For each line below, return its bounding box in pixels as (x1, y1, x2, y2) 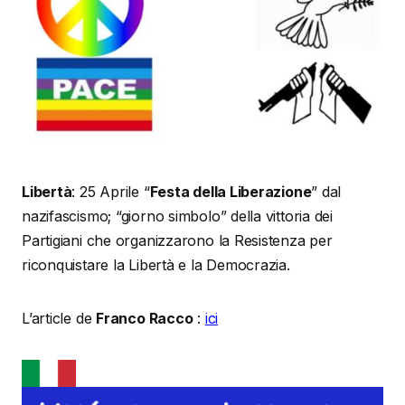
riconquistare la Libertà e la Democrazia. (22, 255, 290, 274)
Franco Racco (96, 308, 193, 327)
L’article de (22, 308, 97, 327)
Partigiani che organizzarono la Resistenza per (22, 231, 333, 250)
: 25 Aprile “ (71, 182, 150, 201)
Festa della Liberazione (149, 182, 312, 201)
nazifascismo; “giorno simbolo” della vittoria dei (22, 206, 334, 225)
